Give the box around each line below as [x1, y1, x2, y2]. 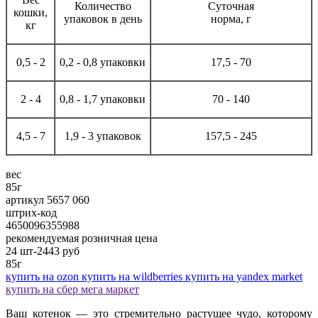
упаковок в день [63, 12, 142, 25]
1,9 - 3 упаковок [64, 129, 141, 142]
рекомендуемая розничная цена [6, 231, 158, 244]
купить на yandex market [185, 270, 302, 283]
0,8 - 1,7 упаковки [60, 92, 146, 105]
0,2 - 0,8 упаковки [60, 55, 146, 68]
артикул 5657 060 [6, 193, 89, 206]
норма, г [211, 12, 251, 25]
